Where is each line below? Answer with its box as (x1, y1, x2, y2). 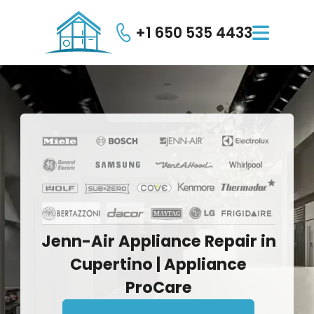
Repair (204, 229, 257, 252)
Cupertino (70, 252, 153, 275)
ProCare (125, 275, 192, 299)
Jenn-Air (41, 229, 115, 252)
